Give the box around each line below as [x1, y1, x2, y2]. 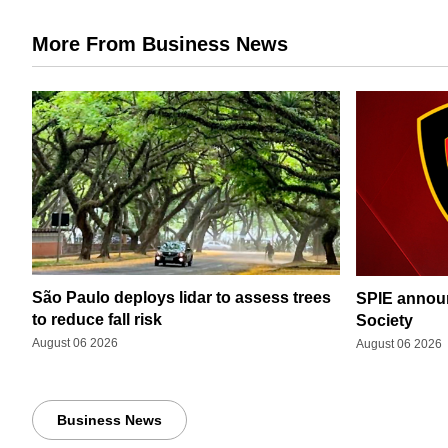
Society [356, 311, 413, 329]
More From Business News [32, 33, 288, 55]
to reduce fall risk [32, 310, 162, 328]
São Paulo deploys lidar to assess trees [32, 288, 331, 306]
